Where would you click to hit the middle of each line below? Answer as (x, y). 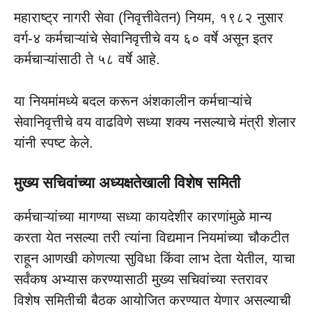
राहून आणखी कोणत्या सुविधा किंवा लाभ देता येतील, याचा (155, 259)
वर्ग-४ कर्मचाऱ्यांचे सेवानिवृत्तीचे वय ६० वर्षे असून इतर (143, 39)
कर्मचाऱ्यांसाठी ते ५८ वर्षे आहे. (87, 60)
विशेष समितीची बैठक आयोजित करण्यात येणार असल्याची (153, 301)
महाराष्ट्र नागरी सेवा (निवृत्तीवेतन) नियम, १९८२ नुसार (149, 18)
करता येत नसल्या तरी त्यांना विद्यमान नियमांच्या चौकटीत (151, 238)
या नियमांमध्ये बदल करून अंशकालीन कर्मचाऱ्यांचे (133, 101)
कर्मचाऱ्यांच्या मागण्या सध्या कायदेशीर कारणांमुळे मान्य (143, 217)
